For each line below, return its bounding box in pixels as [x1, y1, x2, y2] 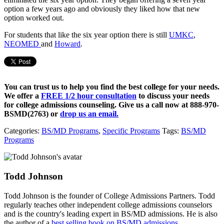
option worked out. [4, 13, 64, 22]
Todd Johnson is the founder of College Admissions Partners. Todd [4, 191, 215, 200]
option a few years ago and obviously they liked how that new [4, 4, 200, 13]
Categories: [4, 126, 41, 135]
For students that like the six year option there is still [4, 30, 169, 39]
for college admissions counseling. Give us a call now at [4, 100, 190, 109]
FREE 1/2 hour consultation [41, 91, 136, 100]
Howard [54, 39, 80, 48]
